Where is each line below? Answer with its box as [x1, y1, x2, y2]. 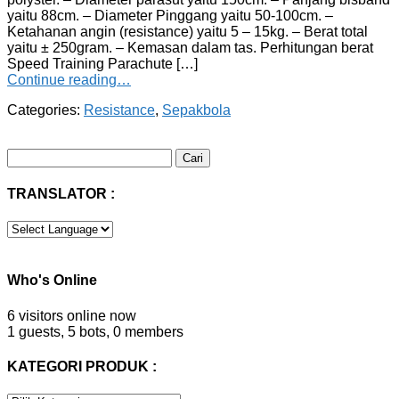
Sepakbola [162, 102, 231, 118]
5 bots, [68, 323, 110, 339]
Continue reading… [7, 71, 131, 87]
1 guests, [7, 323, 64, 339]
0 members [113, 323, 183, 339]
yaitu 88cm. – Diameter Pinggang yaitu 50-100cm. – [7, 7, 333, 23]
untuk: [6, 163, 45, 179]
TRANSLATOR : [7, 185, 115, 201]
